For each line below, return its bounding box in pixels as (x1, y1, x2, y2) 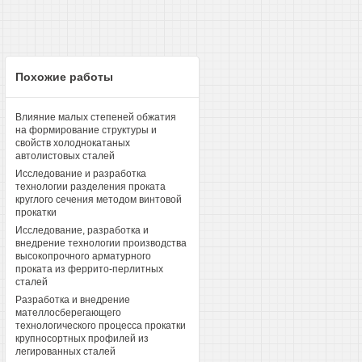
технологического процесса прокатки (15, 320, 186, 331)
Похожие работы (15, 70, 113, 83)
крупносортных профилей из (15, 333, 149, 344)
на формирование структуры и (15, 124, 157, 136)
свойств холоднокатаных (15, 137, 130, 149)
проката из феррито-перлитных (15, 263, 163, 275)
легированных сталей (15, 346, 116, 357)
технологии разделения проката (15, 181, 166, 192)
